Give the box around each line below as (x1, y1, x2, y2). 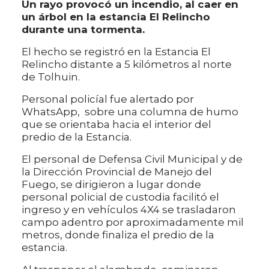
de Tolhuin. (22, 70, 80, 83)
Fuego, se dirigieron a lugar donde (22, 178, 201, 190)
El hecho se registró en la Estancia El (22, 45, 211, 58)
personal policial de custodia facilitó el (22, 190, 219, 203)
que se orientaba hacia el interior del (22, 118, 211, 130)
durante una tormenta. (22, 23, 145, 35)
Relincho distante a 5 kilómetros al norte (22, 58, 232, 70)
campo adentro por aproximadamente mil (22, 216, 244, 228)
